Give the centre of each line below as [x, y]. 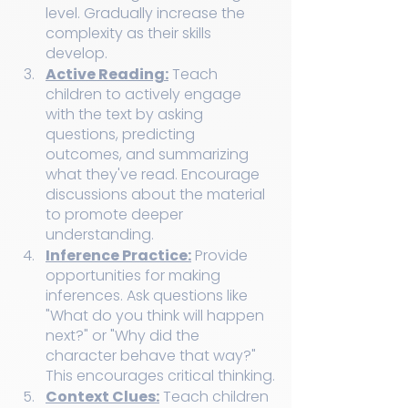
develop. [76, 54]
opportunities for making [135, 276]
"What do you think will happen [157, 316]
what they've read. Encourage [154, 175]
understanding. [100, 235]
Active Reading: [107, 75]
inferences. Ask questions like [148, 296]
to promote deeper [116, 215]
